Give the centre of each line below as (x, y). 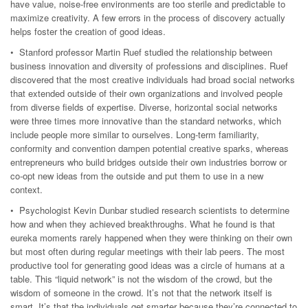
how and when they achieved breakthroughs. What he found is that (143, 224)
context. (26, 189)
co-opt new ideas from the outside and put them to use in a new (137, 176)
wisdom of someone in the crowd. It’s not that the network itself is (141, 293)
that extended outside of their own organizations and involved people (146, 93)
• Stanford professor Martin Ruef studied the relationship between (141, 52)
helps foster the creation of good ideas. (88, 31)
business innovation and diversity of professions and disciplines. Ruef (149, 66)
